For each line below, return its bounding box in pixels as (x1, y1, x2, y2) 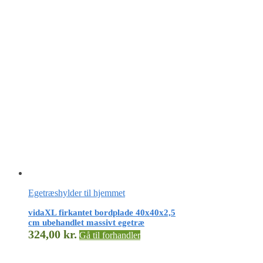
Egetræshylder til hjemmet (28, 188, 125, 198)
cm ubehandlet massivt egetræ (28, 218, 144, 228)
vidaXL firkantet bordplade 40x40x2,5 (28, 208, 176, 218)
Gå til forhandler (79, 230, 140, 241)
